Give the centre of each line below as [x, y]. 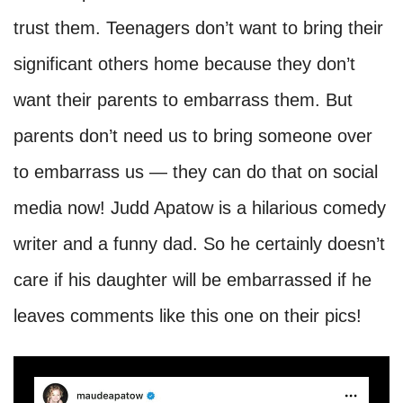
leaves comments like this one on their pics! [188, 315]
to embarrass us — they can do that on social [196, 171]
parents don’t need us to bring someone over [193, 135]
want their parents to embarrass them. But [183, 99]
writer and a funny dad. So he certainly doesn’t [199, 243]
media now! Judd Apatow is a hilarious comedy [200, 207]
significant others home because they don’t [184, 63]
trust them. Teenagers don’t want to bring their [198, 27]
